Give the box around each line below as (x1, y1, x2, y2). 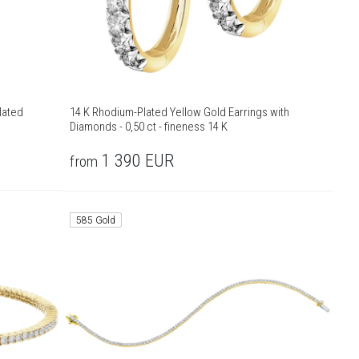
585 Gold (76, 215, 116, 227)
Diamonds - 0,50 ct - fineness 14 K (70, 119, 228, 135)
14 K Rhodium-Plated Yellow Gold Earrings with (70, 105, 290, 120)
